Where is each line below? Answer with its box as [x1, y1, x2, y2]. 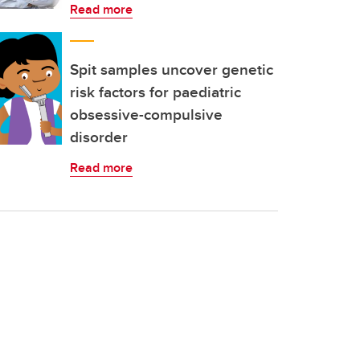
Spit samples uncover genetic [70, 58, 273, 80]
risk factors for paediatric [70, 80, 241, 103]
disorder [70, 125, 128, 148]
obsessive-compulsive [70, 103, 223, 125]
